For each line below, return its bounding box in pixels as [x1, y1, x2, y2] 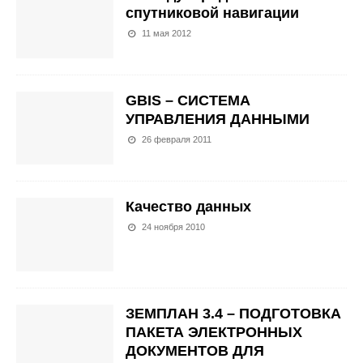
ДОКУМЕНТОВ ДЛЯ [126, 342, 264, 359]
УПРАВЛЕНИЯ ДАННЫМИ [126, 111, 310, 128]
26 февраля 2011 [142, 135, 212, 145]
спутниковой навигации [126, 5, 299, 21]
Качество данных [126, 199, 251, 216]
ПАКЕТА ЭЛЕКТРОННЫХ [126, 323, 302, 340]
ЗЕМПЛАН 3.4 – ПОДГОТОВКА [126, 305, 341, 322]
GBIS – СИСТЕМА [126, 92, 250, 109]
